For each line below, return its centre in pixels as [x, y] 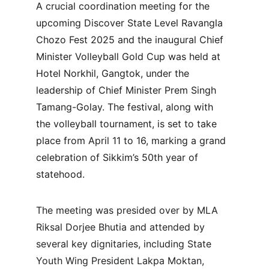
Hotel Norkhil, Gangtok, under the [114, 73]
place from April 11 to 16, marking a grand [132, 141]
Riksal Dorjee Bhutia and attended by [122, 227]
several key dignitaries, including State [125, 244]
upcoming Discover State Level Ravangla [131, 23]
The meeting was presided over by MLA [128, 210]
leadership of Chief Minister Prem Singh [128, 90]
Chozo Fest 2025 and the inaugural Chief [131, 40]
